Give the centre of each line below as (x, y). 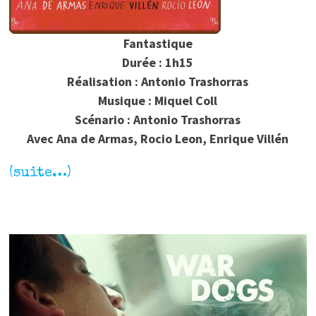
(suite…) (40, 174)
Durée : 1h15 (158, 63)
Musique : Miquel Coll (158, 101)
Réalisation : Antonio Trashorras (158, 82)
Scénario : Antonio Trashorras (158, 120)
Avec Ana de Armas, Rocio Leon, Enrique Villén (158, 139)
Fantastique (158, 44)
